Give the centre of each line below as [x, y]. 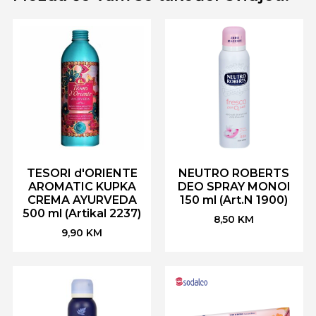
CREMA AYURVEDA [82, 200]
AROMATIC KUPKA [82, 187]
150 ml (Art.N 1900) [234, 200]
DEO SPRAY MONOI [234, 187]
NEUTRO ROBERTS [234, 174]
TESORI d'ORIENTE [82, 174]
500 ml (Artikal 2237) [82, 214]
